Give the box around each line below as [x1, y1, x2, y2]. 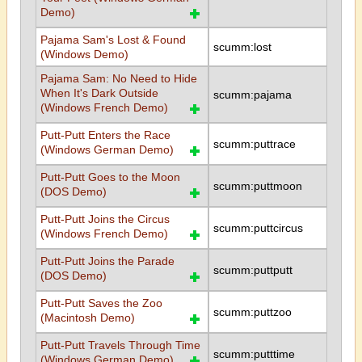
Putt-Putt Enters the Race [40, 128, 170, 141]
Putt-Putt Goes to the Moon [40, 170, 180, 183]
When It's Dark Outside [40, 86, 158, 99]
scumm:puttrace [213, 137, 296, 150]
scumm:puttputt [213, 263, 293, 276]
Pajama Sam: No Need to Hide [40, 72, 197, 85]
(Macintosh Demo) [40, 311, 135, 324]
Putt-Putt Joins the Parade [40, 255, 175, 267]
